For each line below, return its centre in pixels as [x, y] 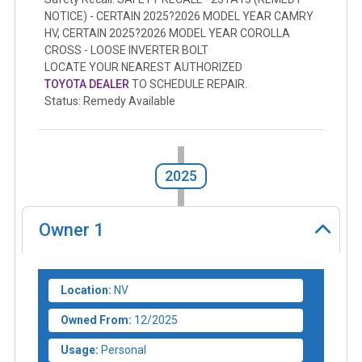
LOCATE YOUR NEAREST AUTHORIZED [143, 67]
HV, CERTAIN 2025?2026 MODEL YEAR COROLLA [167, 34]
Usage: [80, 349]
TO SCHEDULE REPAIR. [188, 84]
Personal [124, 349]
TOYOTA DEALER [87, 84]
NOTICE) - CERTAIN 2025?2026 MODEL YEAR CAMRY [179, 17]
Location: [86, 290]
